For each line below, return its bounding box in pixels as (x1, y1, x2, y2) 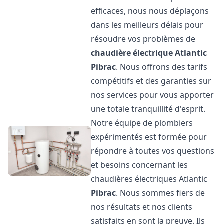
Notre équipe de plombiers (91, 117, 193, 128)
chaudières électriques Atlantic (91, 173, 208, 184)
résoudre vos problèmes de (91, 33, 196, 44)
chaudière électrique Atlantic (91, 47, 207, 58)
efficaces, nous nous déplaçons (91, 5, 209, 16)
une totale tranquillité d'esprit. (91, 103, 206, 114)
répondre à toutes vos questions (91, 145, 215, 156)
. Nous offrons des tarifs (116, 61, 208, 72)
